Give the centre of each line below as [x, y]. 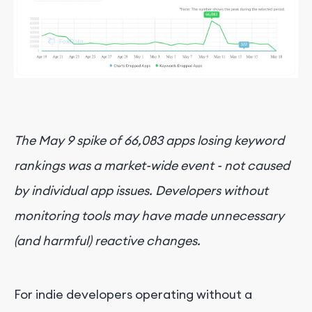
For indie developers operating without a [133, 294]
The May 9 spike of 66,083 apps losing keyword [149, 140]
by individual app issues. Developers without [141, 190]
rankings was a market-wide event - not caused [152, 165]
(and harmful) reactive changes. [107, 240]
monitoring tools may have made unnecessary [149, 215]
